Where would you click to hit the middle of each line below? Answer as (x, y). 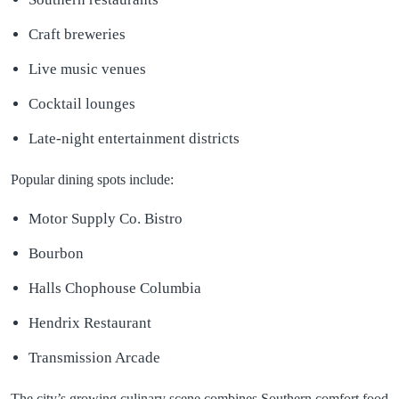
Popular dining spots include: (92, 179)
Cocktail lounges (82, 103)
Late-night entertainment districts (134, 138)
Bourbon (56, 253)
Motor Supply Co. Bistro (106, 218)
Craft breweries (77, 34)
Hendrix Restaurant (90, 322)
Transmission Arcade (94, 357)
